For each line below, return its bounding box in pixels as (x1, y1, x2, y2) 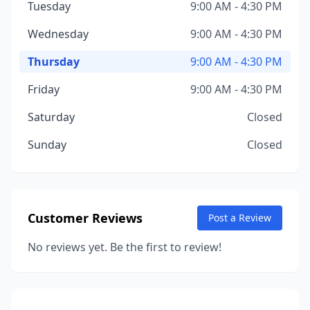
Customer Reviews (28, 210, 143, 226)
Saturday (28, 109, 75, 125)
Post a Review (208, 211, 271, 224)
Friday (28, 82, 60, 97)
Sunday (28, 137, 66, 152)
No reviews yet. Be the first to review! (28, 239, 221, 255)
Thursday (28, 54, 80, 69)
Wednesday (28, 26, 89, 42)
